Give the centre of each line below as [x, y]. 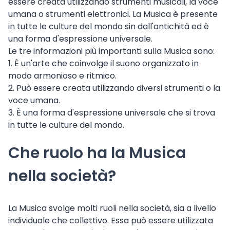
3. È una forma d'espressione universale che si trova [112, 113]
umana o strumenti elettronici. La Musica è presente [113, 14]
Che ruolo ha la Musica [97, 153]
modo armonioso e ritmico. [62, 76]
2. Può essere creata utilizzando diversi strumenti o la [114, 88]
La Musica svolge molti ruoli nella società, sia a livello [112, 208]
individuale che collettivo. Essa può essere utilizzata [111, 221]
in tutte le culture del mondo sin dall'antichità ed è [109, 27]
